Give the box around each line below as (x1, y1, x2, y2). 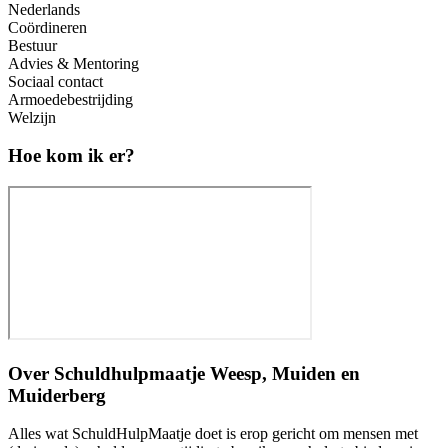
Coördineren (8, 18, 87, 36)
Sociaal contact (8, 72, 103, 90)
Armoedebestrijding (8, 90, 133, 108)
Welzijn (8, 108, 56, 126)
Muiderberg (8, 384, 106, 406)
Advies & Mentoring (8, 54, 139, 72)
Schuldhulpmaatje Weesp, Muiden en (54, 362, 360, 384)
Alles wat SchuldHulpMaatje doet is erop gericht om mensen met (8, 425, 418, 443)
